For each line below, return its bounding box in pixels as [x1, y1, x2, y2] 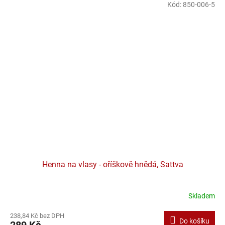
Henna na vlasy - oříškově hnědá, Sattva [42, 159, 183, 169]
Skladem [188, 192, 215, 200]
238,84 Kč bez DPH [10, 211, 64, 219]
